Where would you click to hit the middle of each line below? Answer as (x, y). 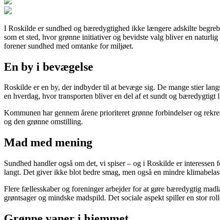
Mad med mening (48, 143)
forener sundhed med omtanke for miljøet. (69, 46)
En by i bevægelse (49, 67)
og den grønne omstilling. (43, 122)
